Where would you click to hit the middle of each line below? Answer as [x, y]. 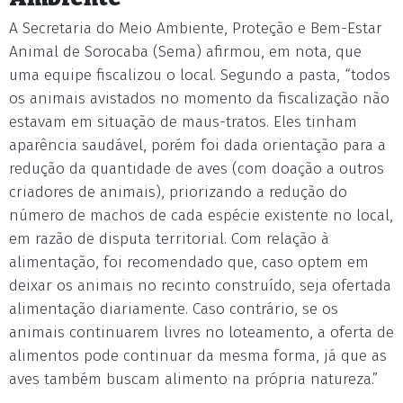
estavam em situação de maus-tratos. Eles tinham [183, 122]
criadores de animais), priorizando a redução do [178, 192]
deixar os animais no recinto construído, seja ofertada [200, 286]
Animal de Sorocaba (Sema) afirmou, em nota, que [185, 52]
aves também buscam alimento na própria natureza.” [193, 379]
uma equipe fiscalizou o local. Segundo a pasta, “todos [200, 75]
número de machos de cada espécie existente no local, [201, 215]
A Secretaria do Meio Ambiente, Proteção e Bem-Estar [196, 28]
